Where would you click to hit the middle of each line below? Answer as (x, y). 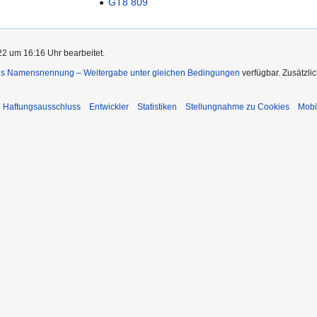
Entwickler (109, 106)
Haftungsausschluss (42, 106)
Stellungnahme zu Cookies (237, 106)
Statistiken (157, 106)
